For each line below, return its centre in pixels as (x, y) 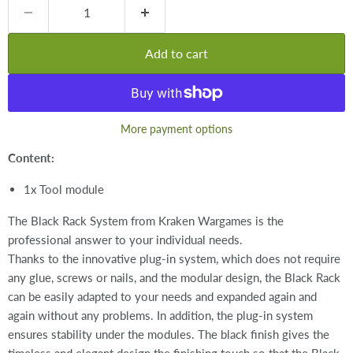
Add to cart (176, 53)
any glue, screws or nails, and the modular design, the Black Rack (174, 278)
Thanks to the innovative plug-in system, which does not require (174, 259)
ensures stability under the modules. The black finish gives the (169, 334)
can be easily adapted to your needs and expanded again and (162, 297)
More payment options (176, 129)
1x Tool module (64, 190)
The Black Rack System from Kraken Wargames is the (146, 221)
